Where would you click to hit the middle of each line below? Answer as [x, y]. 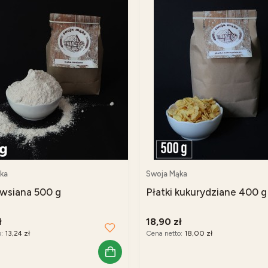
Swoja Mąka [167, 174]
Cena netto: [165, 234]
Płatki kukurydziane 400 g [206, 192]
